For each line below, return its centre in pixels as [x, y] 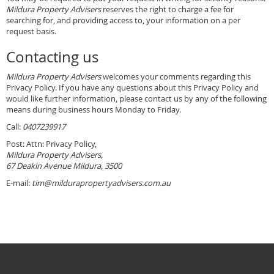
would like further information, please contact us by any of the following [136, 98]
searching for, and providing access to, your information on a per [123, 20]
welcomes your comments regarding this [176, 76]
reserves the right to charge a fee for [167, 9]
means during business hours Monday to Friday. [94, 109]
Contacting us [52, 57]
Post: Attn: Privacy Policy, [51, 144]
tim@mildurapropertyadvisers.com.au [101, 183]
